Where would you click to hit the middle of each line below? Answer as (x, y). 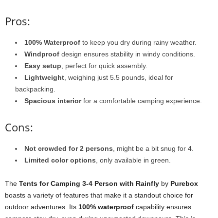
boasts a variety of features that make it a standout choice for (99, 195)
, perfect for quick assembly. (104, 66)
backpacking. (35, 89)
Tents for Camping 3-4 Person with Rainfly (89, 184)
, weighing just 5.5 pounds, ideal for (119, 78)
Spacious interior (53, 101)
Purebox (184, 184)
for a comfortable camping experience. (142, 101)
